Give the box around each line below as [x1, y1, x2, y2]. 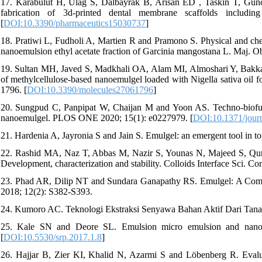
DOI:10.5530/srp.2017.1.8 [4, 232, 102, 242]
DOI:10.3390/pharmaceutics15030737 [4, 18, 146, 28]
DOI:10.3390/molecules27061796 [27, 84, 153, 95]
